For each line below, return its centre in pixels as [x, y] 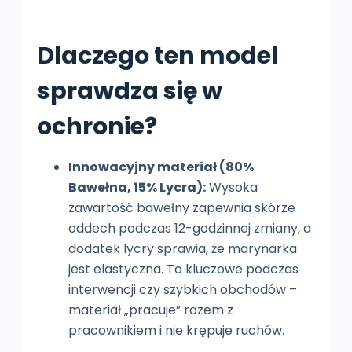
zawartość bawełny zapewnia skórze [181, 207]
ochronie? [97, 126]
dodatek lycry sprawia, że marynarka [182, 248]
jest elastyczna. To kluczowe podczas [183, 269]
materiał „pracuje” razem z [150, 310]
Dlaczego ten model [157, 55]
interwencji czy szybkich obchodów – [182, 289]
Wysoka [231, 187]
